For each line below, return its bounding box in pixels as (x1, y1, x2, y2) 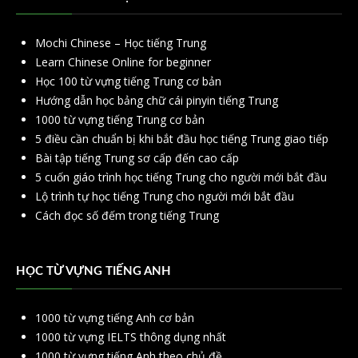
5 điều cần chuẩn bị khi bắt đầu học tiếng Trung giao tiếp (35, 131, 328, 147)
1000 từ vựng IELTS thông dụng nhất (35, 329, 226, 345)
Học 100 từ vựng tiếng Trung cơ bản (35, 74, 221, 89)
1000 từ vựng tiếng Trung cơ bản (35, 112, 205, 128)
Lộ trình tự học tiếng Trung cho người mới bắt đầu (35, 189, 294, 205)
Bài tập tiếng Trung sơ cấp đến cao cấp (35, 150, 239, 166)
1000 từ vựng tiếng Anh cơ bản (35, 310, 194, 326)
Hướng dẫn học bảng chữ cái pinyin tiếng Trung (35, 93, 278, 109)
